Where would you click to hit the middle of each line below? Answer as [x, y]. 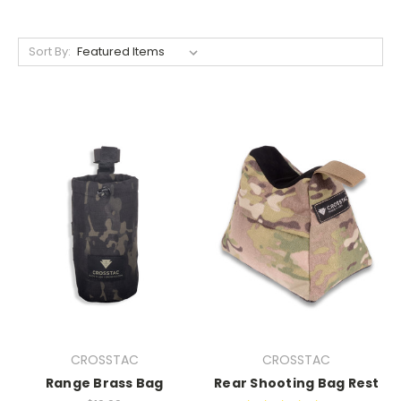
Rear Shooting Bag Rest [297, 383]
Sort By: [49, 51]
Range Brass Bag [104, 383]
